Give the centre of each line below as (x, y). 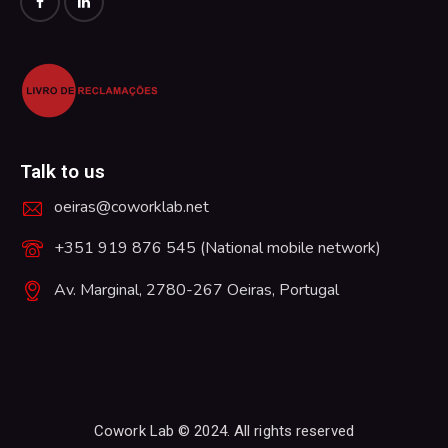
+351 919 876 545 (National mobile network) (217, 248)
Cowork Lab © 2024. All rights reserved (224, 431)
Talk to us (62, 172)
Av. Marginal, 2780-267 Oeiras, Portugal (196, 289)
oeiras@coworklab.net (131, 206)
